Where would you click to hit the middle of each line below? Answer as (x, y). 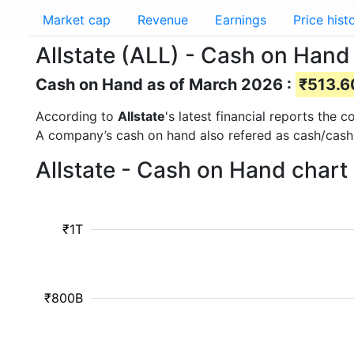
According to (77, 116)
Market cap (77, 20)
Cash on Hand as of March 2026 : (166, 85)
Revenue (163, 20)
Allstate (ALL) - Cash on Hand (193, 55)
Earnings (241, 20)
